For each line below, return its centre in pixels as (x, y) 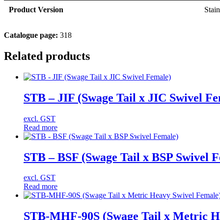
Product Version (36, 10)
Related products (47, 56)
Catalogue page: (31, 35)
